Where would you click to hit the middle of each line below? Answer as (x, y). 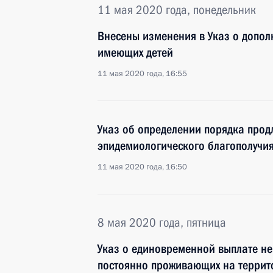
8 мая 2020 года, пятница (162, 222)
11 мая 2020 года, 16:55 (142, 74)
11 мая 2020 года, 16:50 (142, 167)
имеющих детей (135, 52)
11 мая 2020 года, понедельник (177, 10)
